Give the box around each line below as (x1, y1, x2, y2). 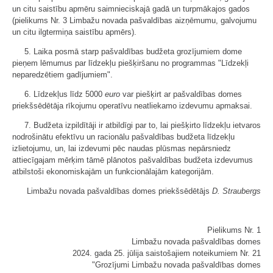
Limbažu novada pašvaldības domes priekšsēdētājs (27, 186, 212, 196)
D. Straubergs (212, 186, 261, 196)
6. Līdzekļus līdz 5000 (24, 90, 105, 99)
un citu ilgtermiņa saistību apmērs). (12, 27, 136, 37)
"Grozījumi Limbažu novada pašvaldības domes (92, 260, 261, 269)
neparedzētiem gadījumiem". (12, 70, 113, 79)
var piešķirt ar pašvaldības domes (120, 90, 242, 99)
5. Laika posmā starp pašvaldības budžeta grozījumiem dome (24, 47, 242, 56)
